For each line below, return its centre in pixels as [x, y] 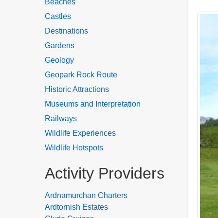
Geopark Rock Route [81, 75]
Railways [61, 118]
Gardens [60, 45]
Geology [59, 60]
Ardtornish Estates [76, 207]
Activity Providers [105, 173]
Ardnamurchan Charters [86, 195]
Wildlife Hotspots [74, 148]
